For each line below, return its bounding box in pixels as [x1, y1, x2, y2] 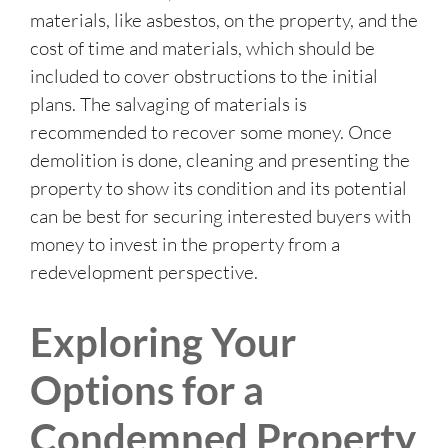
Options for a [30, 366, 264, 415]
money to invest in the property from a [30, 232, 340, 257]
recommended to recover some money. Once [30, 120, 392, 145]
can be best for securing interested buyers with [30, 204, 411, 229]
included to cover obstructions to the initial [30, 64, 378, 89]
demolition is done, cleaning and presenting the [30, 148, 410, 173]
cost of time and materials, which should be [30, 36, 375, 61]
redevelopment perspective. [30, 260, 258, 285]
